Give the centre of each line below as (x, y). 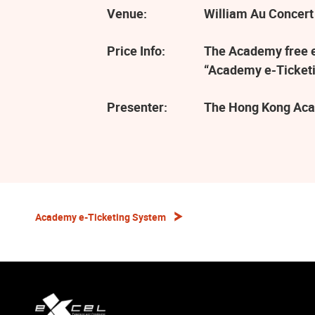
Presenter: (137, 107)
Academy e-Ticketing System (101, 217)
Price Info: (136, 50)
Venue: (127, 13)
